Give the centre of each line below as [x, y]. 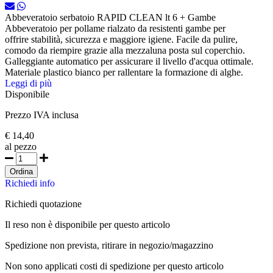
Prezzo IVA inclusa [42, 115]
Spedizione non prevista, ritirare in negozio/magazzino [109, 246]
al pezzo [21, 147]
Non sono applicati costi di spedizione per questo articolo [114, 266]
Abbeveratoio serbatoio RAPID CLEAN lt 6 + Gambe [110, 18]
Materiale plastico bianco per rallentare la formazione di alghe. [124, 73]
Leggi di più [28, 83]
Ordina [21, 172]
